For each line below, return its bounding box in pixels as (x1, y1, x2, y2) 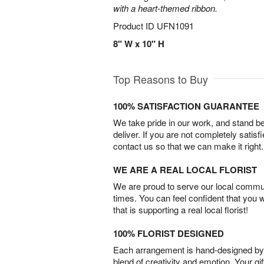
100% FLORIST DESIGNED (113, 227, 224, 240)
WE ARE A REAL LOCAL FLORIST (113, 163, 257, 176)
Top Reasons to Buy (113, 71, 208, 87)
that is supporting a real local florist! (113, 203, 248, 216)
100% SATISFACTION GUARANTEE (113, 100, 259, 113)
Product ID (113, 19, 157, 32)
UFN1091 (157, 19, 194, 32)
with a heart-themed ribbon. (113, 2, 217, 14)
